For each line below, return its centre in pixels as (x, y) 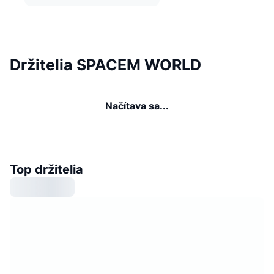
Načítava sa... (137, 106)
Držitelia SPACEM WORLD (106, 65)
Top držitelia (46, 169)
